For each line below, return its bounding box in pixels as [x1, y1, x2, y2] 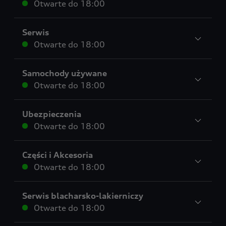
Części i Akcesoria [22, 149, 93, 160]
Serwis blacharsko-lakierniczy [22, 190, 143, 201]
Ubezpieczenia [22, 108, 81, 119]
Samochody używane [22, 68, 107, 78]
